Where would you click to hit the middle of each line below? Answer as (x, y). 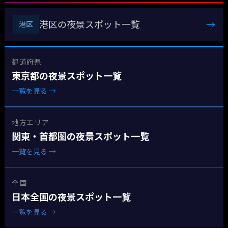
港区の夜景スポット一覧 (89, 24)
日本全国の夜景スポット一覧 (71, 197)
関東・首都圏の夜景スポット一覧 (80, 136)
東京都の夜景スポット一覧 (66, 76)
